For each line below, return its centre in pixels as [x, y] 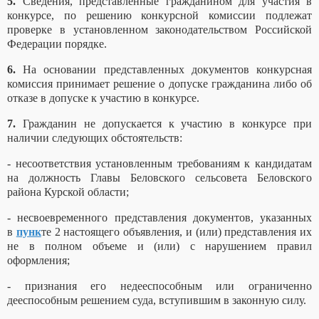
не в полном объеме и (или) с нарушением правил [159, 246]
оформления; [38, 261]
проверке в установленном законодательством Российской [159, 30]
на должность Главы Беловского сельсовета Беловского [159, 178]
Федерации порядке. [57, 44]
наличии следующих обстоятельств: [95, 138]
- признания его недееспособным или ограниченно [159, 286]
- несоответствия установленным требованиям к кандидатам [159, 164]
